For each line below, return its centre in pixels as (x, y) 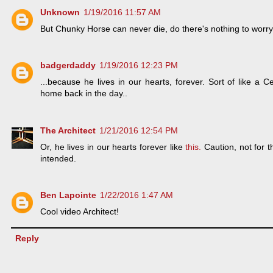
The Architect (68, 130)
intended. (58, 158)
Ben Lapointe (68, 195)
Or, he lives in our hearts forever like (113, 147)
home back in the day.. (84, 94)
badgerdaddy (68, 66)
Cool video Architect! (80, 212)
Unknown (60, 12)
